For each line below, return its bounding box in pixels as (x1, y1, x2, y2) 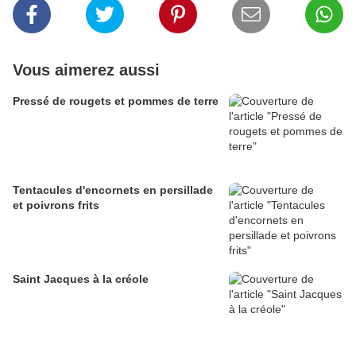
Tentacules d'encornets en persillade (13, 184, 213, 197)
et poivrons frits (13, 199, 99, 212)
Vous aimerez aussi (13, 61, 160, 79)
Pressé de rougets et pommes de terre (13, 95, 219, 108)
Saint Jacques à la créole (13, 273, 149, 286)
